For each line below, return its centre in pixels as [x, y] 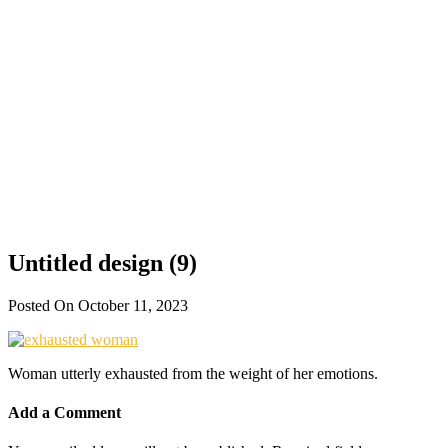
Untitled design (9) [102, 262]
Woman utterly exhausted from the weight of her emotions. [193, 373]
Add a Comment [64, 413]
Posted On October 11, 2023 [98, 305]
